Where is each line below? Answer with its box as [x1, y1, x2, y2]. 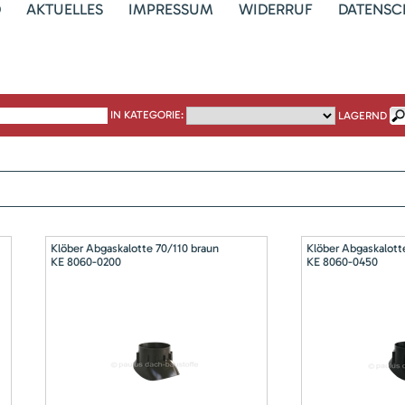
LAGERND [338, 108, 387, 122]
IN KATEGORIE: [110, 108, 186, 121]
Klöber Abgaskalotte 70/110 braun [50, 241, 219, 255]
